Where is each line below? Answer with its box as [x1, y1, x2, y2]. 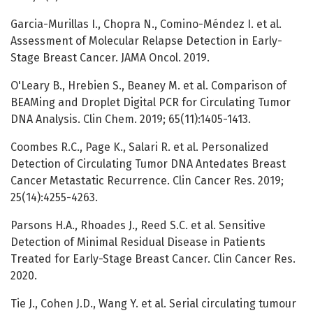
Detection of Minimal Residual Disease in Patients [10, 235, 265, 249]
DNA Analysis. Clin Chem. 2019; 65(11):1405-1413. [10, 112, 251, 126]
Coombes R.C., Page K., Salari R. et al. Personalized [10, 140, 269, 154]
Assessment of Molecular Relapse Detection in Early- [10, 34, 282, 48]
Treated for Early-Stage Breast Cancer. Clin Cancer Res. [10, 252, 296, 266]
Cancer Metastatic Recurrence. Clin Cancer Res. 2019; [10, 174, 284, 188]
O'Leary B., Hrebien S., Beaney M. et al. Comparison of [10, 79, 286, 93]
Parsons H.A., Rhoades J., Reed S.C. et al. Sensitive [10, 219, 265, 233]
